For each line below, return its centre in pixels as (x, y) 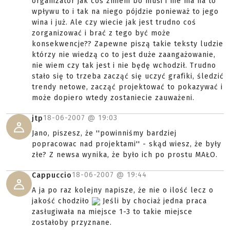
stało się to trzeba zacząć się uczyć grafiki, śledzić (128, 76)
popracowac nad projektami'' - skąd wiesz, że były (127, 144)
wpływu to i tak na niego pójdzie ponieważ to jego (125, 12)
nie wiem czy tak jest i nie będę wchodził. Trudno (124, 65)
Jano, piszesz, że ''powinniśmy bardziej (104, 133)
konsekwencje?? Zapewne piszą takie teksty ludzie (128, 44)
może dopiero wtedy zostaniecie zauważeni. (113, 98)
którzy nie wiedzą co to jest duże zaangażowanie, (124, 55)
